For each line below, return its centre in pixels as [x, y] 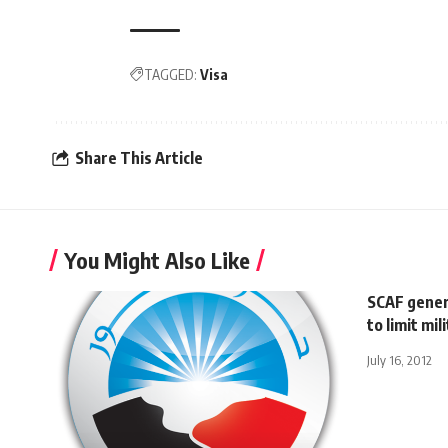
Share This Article [139, 158]
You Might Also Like [157, 259]
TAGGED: [170, 74]
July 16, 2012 [399, 359]
